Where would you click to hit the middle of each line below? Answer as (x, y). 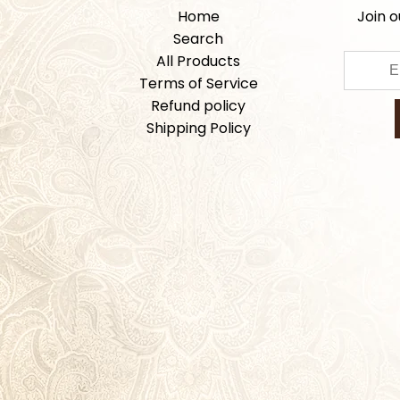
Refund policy (198, 106)
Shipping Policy (198, 129)
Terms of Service (198, 84)
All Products (198, 62)
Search (198, 39)
